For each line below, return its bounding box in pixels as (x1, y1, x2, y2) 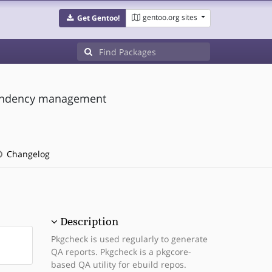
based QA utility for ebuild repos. (50, 259, 186, 270)
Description (59, 216, 118, 228)
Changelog (4, 148, 50, 160)
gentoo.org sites (142, 12, 197, 22)
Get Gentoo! (76, 13, 120, 23)
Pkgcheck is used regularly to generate (50, 233, 208, 245)
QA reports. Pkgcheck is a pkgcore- (50, 246, 191, 257)
